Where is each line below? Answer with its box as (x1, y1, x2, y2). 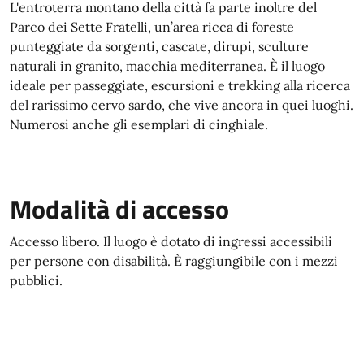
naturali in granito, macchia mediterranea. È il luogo (10, 58, 325, 74)
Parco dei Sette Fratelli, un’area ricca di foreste (10, 19, 294, 35)
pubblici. (10, 272, 63, 288)
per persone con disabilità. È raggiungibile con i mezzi (10, 253, 338, 269)
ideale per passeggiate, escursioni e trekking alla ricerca (10, 77, 350, 93)
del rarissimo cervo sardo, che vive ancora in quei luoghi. (10, 97, 353, 113)
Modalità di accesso (10, 189, 229, 228)
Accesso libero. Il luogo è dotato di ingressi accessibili (10, 233, 332, 249)
